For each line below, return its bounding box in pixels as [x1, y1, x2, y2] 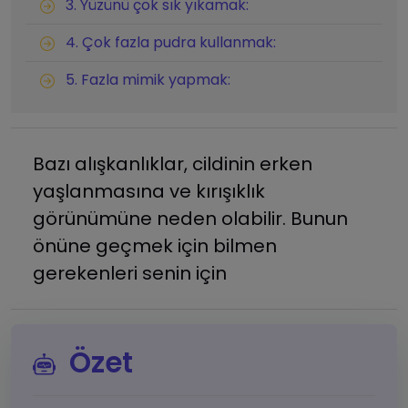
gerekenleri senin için [33, 260, 227, 287]
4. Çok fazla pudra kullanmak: [62, 32, 276, 54]
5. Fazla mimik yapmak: [62, 69, 230, 91]
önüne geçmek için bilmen [33, 233, 277, 260]
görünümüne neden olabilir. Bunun [33, 206, 348, 232]
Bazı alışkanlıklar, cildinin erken [33, 151, 312, 178]
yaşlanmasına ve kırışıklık [33, 178, 265, 205]
